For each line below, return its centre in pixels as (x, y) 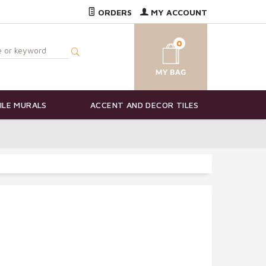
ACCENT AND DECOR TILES (145, 105)
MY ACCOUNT (178, 12)
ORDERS (114, 12)
